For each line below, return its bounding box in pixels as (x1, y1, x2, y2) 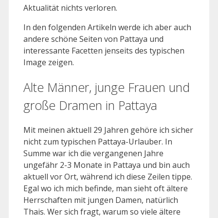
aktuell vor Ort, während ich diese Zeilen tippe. (23, 171, 192, 182)
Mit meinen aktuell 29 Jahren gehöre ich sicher (23, 125, 193, 136)
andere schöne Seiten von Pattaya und (23, 33, 163, 44)
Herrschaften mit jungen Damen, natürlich (23, 195, 178, 206)
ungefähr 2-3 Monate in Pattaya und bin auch (23, 160, 190, 171)
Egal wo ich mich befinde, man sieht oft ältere (23, 183, 188, 194)
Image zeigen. (23, 56, 74, 68)
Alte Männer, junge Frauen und (23, 78, 190, 95)
